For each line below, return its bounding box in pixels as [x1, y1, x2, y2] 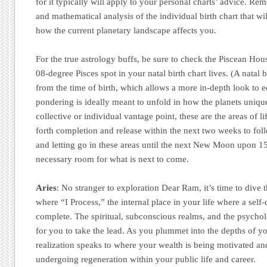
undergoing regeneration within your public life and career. [36, 254, 256, 265]
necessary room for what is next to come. [36, 154, 190, 164]
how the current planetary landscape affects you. [36, 25, 217, 35]
